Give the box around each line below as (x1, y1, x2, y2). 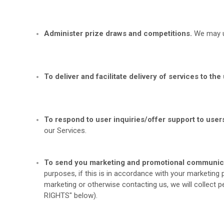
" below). (69, 191, 98, 200)
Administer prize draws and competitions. (44, 29, 192, 38)
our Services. (44, 126, 87, 135)
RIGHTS (44, 191, 70, 200)
